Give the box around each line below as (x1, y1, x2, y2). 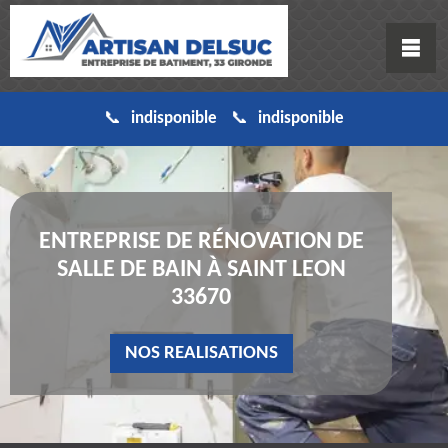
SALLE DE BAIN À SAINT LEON (56, 258, 346, 283)
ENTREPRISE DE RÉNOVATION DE (38, 230, 364, 255)
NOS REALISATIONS (124, 344, 278, 364)
